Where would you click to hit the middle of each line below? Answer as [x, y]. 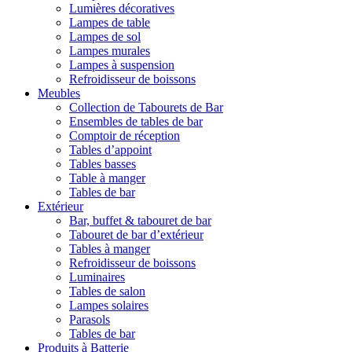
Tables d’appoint [110, 149]
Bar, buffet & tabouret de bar [140, 220]
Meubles [59, 93]
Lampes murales [110, 50]
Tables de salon [107, 291]
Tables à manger [110, 248]
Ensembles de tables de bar [136, 121]
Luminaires [97, 277]
